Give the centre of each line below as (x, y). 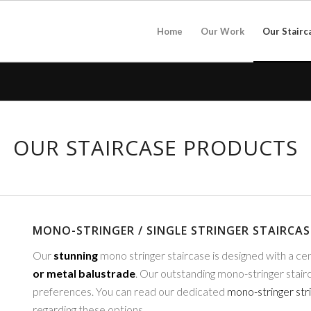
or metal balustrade (84, 273)
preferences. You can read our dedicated (129, 291)
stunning (75, 255)
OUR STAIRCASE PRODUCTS (155, 148)
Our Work (222, 31)
